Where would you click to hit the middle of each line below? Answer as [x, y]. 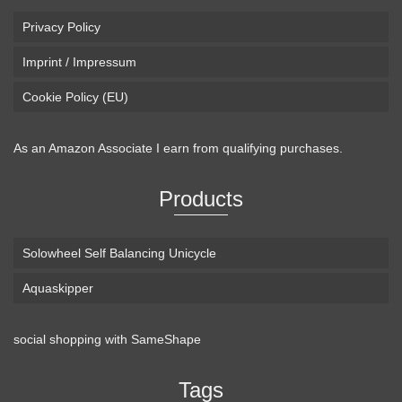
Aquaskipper [58, 288]
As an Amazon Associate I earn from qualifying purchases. [178, 148]
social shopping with [72, 339]
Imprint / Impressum [79, 62]
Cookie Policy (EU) [75, 97]
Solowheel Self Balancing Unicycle [119, 253]
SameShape [166, 339]
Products [201, 199]
